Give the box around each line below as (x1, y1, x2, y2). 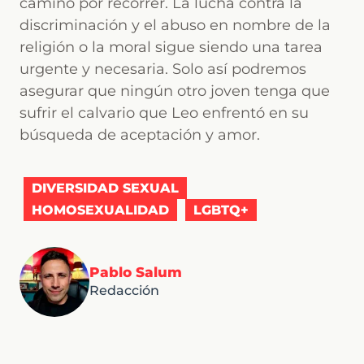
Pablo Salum (89, 264, 182, 281)
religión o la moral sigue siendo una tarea (19, 37, 323, 56)
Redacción (89, 283, 159, 299)
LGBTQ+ (193, 201, 249, 218)
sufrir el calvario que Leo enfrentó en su (19, 103, 309, 122)
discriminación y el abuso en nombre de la (19, 15, 331, 34)
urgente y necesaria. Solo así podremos (19, 59, 306, 78)
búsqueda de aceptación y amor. (19, 125, 260, 144)
